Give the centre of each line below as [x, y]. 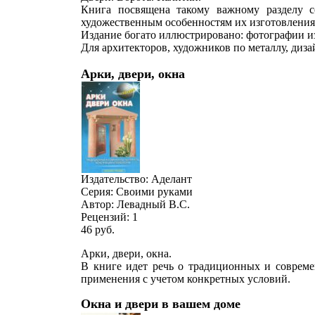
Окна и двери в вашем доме [161, 304]
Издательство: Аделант [136, 179]
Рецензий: [107, 217]
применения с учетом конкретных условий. [186, 279]
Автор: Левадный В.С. [135, 204]
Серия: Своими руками [137, 192]
